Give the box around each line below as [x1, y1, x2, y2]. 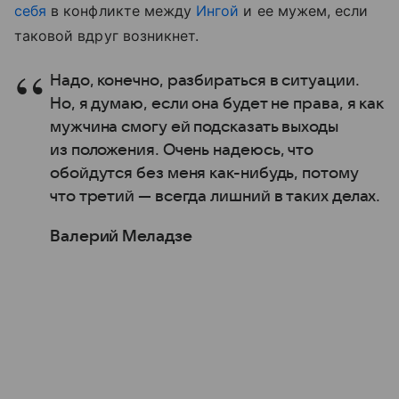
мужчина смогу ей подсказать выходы [50, 118, 338, 135]
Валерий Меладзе [50, 228, 192, 245]
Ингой [196, 2, 240, 20]
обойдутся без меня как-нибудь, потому [50, 165, 359, 182]
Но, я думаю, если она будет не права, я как [50, 95, 384, 112]
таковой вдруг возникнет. [14, 27, 199, 45]
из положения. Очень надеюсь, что [50, 142, 314, 159]
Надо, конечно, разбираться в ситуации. [50, 72, 360, 89]
